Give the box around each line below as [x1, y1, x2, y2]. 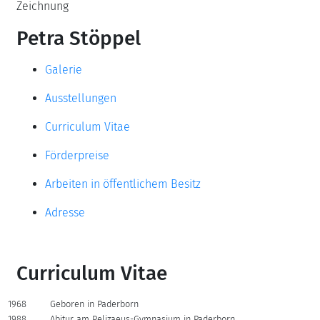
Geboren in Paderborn [50, 299, 139, 309]
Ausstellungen [45, 91, 116, 105]
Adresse [45, 206, 85, 219]
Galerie [45, 63, 82, 76]
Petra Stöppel [16, 26, 141, 50]
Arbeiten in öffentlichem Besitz [45, 177, 201, 191]
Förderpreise [45, 149, 109, 162]
